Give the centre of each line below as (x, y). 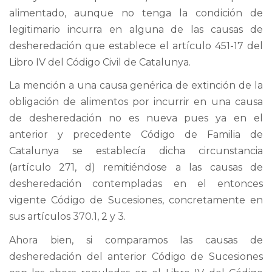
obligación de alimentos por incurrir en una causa (136, 102)
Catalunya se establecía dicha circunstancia (136, 151)
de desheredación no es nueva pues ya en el (136, 118)
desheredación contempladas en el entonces (136, 184)
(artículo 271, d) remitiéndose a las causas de (136, 167)
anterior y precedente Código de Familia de (136, 134)
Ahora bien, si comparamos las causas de (136, 240)
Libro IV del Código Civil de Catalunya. (100, 62)
